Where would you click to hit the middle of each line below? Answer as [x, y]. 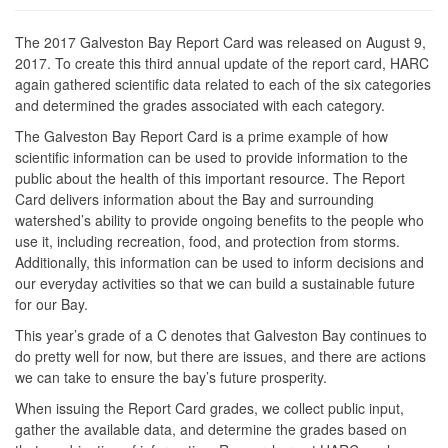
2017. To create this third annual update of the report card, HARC [222, 62]
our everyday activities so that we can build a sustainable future [215, 282]
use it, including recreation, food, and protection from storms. [207, 240]
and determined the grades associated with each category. [200, 104]
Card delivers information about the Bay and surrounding [194, 198]
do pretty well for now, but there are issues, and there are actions [220, 355]
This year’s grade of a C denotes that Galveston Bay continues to [221, 334]
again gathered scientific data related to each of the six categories [223, 83]
